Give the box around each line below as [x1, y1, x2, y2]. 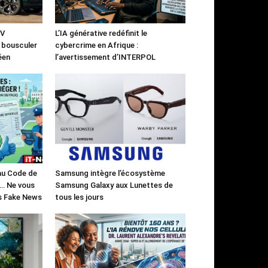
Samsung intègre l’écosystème [55, 168, 165, 178]
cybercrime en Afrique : [55, 40, 138, 50]
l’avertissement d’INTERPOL [55, 52, 156, 62]
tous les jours [55, 192, 103, 202]
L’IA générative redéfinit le [55, 28, 147, 38]
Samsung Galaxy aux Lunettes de [55, 180, 173, 190]
